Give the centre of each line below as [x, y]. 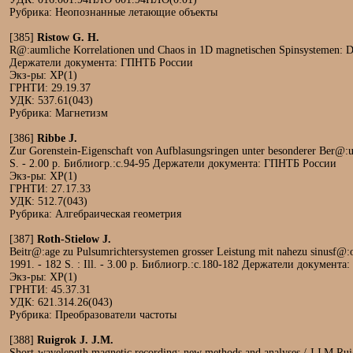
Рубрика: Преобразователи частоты [93, 315]
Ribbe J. [57, 138]
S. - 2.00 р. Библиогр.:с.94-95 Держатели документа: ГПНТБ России [173, 163]
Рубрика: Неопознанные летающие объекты [113, 12]
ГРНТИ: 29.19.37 [50, 88]
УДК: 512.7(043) [48, 201]
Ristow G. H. [68, 37]
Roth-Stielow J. [74, 239]
